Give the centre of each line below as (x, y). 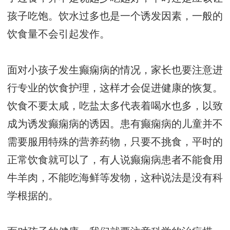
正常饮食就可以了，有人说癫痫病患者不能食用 (115, 160)
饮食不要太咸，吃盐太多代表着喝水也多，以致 (115, 106)
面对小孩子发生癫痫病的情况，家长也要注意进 (115, 70)
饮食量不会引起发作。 (59, 34)
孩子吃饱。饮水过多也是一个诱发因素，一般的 (115, 16)
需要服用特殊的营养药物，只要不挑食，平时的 (115, 142)
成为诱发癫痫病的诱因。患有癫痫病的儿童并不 (115, 124)
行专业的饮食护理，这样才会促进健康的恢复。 (115, 88)
